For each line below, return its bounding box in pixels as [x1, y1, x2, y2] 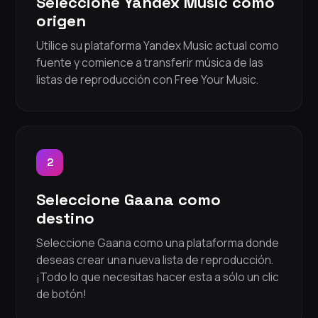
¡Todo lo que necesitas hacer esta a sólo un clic [36, 269, 279, 285]
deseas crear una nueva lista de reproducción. [36, 252, 273, 268]
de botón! [36, 286, 87, 302]
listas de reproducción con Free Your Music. [36, 72, 258, 88]
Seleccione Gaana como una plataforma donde [36, 235, 279, 251]
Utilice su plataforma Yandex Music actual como [36, 38, 279, 54]
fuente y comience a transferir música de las [36, 55, 263, 71]
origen [36, 11, 86, 31]
